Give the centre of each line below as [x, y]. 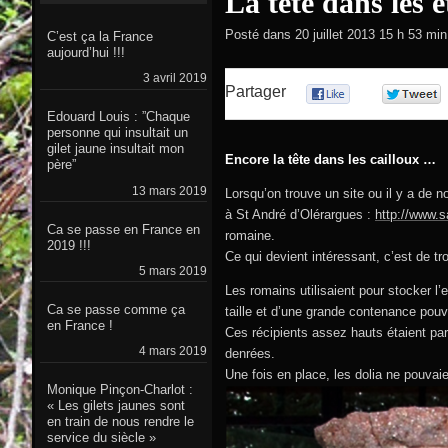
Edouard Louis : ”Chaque [118, 117]
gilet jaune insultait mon [115, 149]
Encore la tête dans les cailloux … [330, 160]
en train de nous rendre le [120, 422]
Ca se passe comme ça [115, 309]
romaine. [250, 236]
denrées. [250, 354]
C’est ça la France [99, 37]
